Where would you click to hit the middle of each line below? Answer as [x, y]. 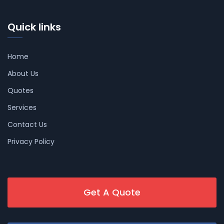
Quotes [20, 90]
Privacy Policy [31, 141]
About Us [23, 73]
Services [22, 107]
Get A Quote [112, 192]
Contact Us [27, 124]
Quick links [34, 27]
